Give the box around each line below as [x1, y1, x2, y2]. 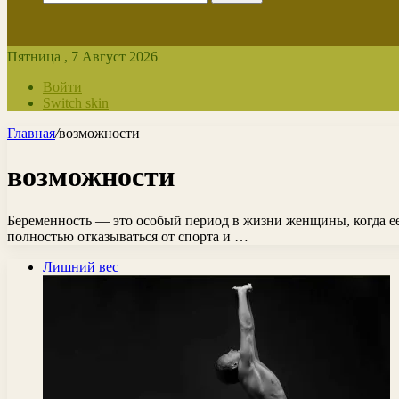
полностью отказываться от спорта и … [7, 228, 248, 244]
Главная [7, 126, 55, 141]
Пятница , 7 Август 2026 [7, 49, 158, 64]
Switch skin [43, 95, 109, 110]
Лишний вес [43, 258, 118, 274]
